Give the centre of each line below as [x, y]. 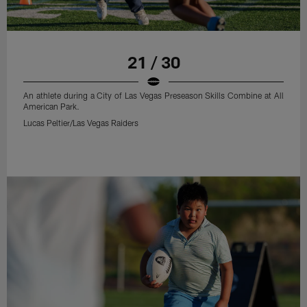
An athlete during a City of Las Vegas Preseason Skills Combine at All [153, 95]
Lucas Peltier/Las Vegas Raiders [81, 123]
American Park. [52, 106]
